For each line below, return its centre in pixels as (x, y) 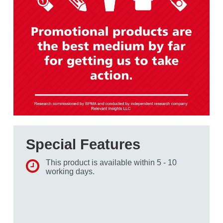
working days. (70, 172)
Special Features (83, 145)
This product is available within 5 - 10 (111, 163)
